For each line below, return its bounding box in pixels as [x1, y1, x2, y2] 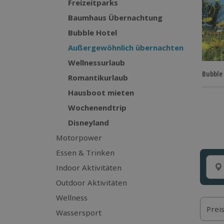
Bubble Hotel [68, 27, 117, 37]
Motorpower [56, 132, 102, 142]
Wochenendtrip [68, 102, 126, 112]
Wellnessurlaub [68, 57, 125, 67]
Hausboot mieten [68, 87, 134, 97]
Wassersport [56, 207, 101, 217]
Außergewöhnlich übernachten [68, 42, 183, 52]
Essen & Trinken [56, 147, 114, 157]
